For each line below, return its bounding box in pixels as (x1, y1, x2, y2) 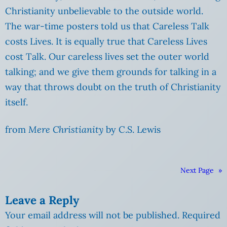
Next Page (180, 166, 214, 175)
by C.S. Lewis (106, 124, 161, 136)
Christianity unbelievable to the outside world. (5, 5, 203, 17)
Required (182, 209, 220, 221)
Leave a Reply (5, 193, 79, 208)
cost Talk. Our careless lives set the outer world (5, 51, 209, 63)
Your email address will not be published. (5, 209, 179, 221)
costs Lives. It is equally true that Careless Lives (5, 35, 207, 48)
